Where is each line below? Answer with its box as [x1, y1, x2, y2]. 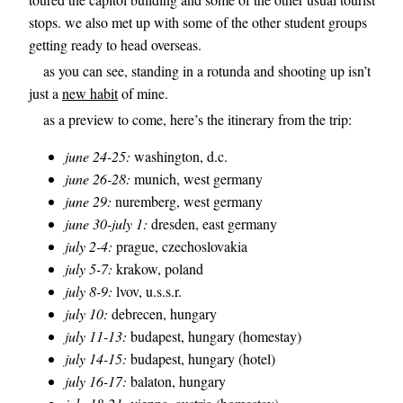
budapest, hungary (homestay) [127, 327, 301, 345]
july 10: [65, 304, 108, 323]
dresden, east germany [148, 214, 277, 233]
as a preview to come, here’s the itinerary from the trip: [43, 110, 352, 129]
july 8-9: [65, 282, 112, 300]
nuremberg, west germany [112, 192, 263, 210]
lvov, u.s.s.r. [112, 282, 182, 300]
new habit [62, 84, 118, 103]
